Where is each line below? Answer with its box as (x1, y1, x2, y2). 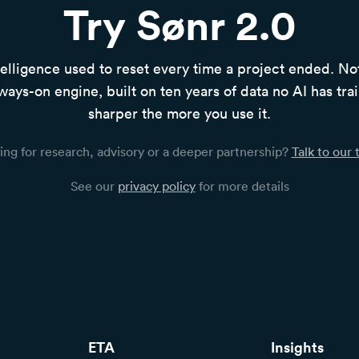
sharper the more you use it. (88, 103, 271, 123)
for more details (195, 177, 289, 194)
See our (70, 177, 118, 194)
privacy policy (117, 177, 196, 194)
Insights (271, 337, 325, 357)
